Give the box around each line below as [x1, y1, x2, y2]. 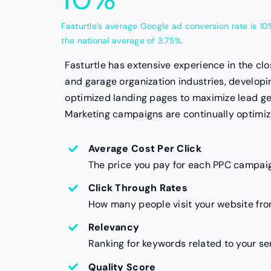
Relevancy [88, 221, 140, 234]
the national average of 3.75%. [61, 35, 184, 47]
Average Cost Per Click [88, 142, 201, 155]
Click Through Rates [88, 181, 188, 195]
